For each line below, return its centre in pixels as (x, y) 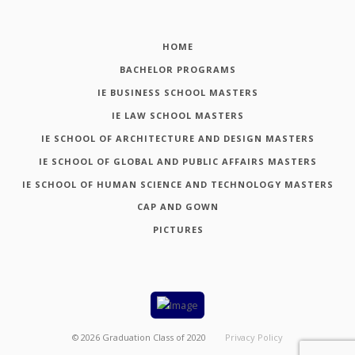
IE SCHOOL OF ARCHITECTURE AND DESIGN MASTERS (178, 138)
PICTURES (178, 230)
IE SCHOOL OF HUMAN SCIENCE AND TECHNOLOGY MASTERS (178, 184)
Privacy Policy (254, 337)
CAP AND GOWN (178, 207)
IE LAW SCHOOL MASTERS (178, 115)
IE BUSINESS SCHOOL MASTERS (178, 92)
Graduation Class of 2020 (155, 337)
